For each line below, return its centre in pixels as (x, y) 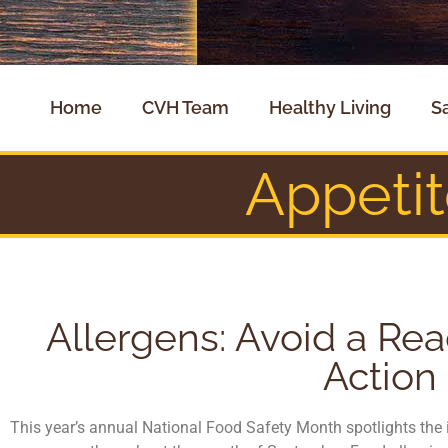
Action (379, 376)
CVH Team (185, 108)
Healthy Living (329, 108)
